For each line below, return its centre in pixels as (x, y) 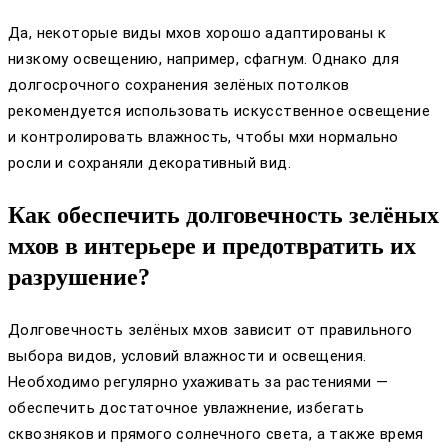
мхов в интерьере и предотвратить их (212, 246)
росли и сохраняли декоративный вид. (149, 163)
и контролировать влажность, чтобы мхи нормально (203, 137)
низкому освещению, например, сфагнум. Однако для (204, 59)
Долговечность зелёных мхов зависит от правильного (210, 330)
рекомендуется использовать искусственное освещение (219, 111)
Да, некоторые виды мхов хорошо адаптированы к (197, 33)
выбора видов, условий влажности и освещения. (187, 356)
